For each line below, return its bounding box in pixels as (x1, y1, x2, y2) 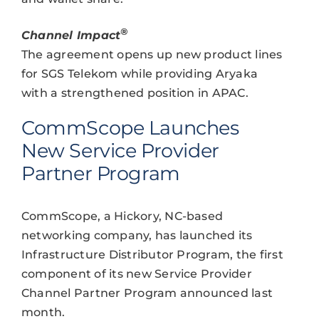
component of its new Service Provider (21, 266, 252, 281)
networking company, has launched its (21, 228, 253, 242)
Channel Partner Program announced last (21, 286, 273, 300)
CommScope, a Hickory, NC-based (21, 209, 224, 223)
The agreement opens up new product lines (21, 47, 283, 61)
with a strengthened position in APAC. (21, 85, 249, 100)
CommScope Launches (21, 115, 239, 140)
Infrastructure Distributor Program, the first (21, 247, 283, 261)
